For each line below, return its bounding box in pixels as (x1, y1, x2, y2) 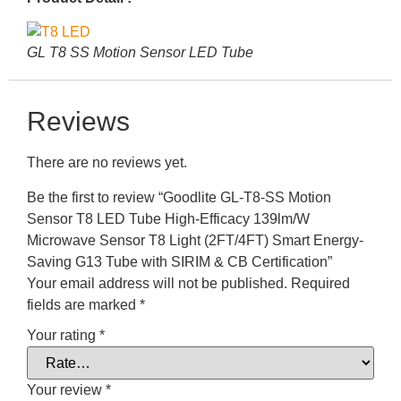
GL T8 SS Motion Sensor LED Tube (27, 45, 253, 61)
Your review (27, 382, 106, 398)
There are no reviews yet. (27, 155, 187, 171)
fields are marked (27, 296, 140, 312)
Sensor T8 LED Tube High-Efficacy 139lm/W (27, 210, 310, 226)
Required (291, 275, 350, 291)
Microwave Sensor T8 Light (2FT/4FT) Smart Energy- (27, 232, 363, 248)
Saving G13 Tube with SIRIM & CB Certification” (27, 253, 332, 269)
